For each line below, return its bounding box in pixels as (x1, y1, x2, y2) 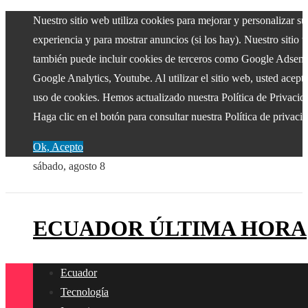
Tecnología (60, 286, 109, 298)
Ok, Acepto (33, 141, 83, 153)
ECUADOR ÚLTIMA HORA (33, 216, 307, 241)
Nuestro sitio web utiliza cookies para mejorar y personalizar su (33, 14, 307, 26)
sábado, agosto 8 (33, 160, 105, 172)
